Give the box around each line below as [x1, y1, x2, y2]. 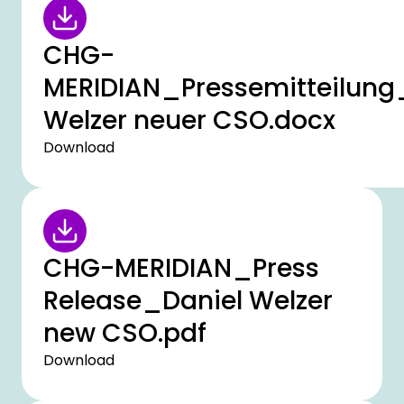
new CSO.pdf [43, 316, 207, 352]
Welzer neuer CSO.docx [43, 103, 335, 139]
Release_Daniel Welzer [43, 283, 333, 319]
